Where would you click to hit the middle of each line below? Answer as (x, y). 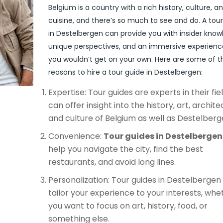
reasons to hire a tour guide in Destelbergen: (125, 72)
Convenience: (76, 136)
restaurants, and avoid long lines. (112, 162)
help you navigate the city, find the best (125, 149)
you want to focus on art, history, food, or (128, 206)
